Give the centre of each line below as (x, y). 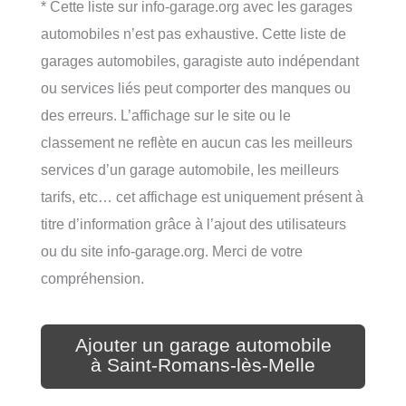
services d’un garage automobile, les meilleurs (190, 169)
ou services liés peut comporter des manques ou (196, 87)
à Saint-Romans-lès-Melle (203, 365)
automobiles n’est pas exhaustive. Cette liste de (193, 33)
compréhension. (92, 278)
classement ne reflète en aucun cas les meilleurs (197, 142)
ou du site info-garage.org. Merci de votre (172, 251)
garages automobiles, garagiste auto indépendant (200, 60)
